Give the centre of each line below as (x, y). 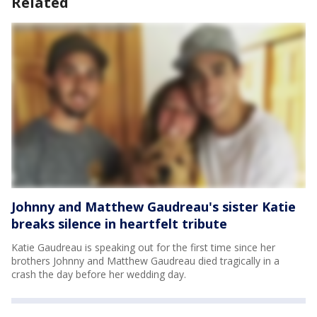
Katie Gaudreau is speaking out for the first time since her (143, 247)
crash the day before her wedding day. (99, 274)
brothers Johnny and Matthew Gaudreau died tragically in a (145, 261)
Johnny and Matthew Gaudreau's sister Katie (154, 207)
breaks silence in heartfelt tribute (119, 224)
